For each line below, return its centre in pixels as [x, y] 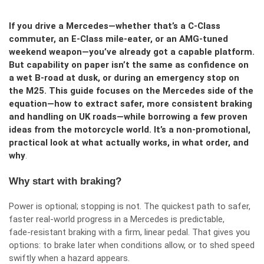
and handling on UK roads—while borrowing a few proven [128, 117]
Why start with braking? [65, 181]
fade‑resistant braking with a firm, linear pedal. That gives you [129, 232]
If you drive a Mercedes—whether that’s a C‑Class [115, 26]
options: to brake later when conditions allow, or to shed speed [132, 245]
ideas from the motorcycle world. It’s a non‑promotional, [130, 130]
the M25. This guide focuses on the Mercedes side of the [131, 91]
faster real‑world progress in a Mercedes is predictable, [117, 219]
